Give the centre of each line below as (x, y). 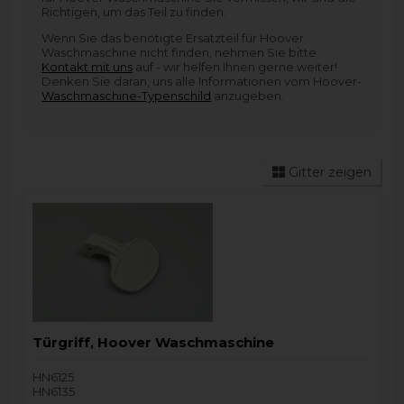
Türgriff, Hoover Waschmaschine (154, 342)
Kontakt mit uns (87, 67)
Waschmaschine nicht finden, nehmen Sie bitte (179, 52)
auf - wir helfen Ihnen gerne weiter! (235, 67)
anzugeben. (248, 96)
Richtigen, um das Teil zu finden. (134, 12)
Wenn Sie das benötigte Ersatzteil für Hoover (173, 38)
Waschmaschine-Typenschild (127, 96)
